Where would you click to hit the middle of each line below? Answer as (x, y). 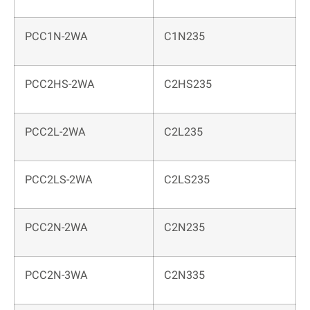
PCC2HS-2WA (60, 85)
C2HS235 (188, 85)
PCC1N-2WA (56, 37)
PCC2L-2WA (55, 133)
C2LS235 (187, 180)
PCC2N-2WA (56, 228)
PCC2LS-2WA (59, 180)
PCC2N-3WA (56, 276)
